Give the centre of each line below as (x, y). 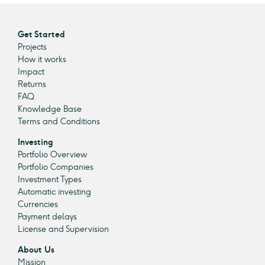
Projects (32, 47)
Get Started (41, 34)
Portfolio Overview (52, 154)
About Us (36, 250)
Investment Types (50, 179)
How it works (42, 59)
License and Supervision (63, 229)
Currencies (38, 204)
